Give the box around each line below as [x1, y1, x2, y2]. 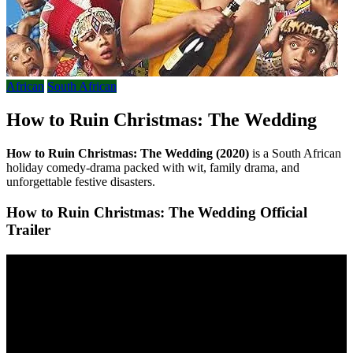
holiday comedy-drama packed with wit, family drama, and [6, 160, 299, 174]
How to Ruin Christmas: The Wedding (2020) [6, 146, 252, 160]
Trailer [6, 221, 50, 238]
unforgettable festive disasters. [6, 174, 155, 188]
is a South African [252, 146, 341, 160]
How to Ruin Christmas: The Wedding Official [6, 203, 307, 221]
